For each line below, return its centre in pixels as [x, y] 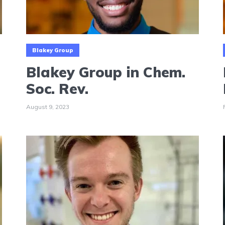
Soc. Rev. [57, 89]
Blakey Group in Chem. [105, 72]
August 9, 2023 [47, 107]
